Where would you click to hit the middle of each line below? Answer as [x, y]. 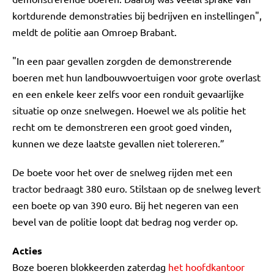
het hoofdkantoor [206, 267]
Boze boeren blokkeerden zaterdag [90, 267]
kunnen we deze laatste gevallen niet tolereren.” [118, 143]
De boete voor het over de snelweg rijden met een [122, 172]
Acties [27, 250]
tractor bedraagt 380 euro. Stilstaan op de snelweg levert [136, 188]
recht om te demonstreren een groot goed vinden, [122, 127]
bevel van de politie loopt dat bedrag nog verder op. [125, 221]
